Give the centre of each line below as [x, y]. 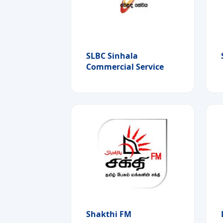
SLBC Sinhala [112, 56]
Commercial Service [125, 66]
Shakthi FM [109, 214]
